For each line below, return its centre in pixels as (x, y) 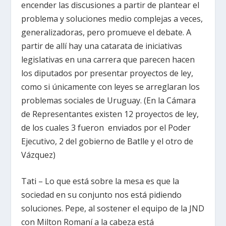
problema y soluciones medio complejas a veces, (112, 18)
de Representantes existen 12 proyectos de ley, (111, 114)
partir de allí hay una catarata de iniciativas (102, 46)
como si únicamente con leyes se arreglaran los (111, 87)
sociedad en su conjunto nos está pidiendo (102, 195)
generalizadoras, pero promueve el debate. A (106, 32)
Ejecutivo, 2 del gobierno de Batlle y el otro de (107, 141)
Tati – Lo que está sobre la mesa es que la (100, 181)
